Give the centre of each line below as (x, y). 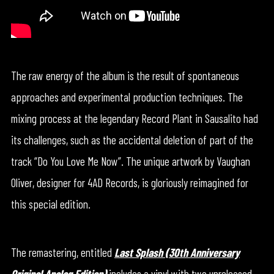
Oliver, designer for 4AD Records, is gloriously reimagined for (129, 182)
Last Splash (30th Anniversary (177, 252)
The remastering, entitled (62, 252)
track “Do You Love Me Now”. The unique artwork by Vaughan (130, 161)
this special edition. (50, 204)
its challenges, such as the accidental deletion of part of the (132, 139)
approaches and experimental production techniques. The (127, 97)
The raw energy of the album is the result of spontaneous (125, 75)
